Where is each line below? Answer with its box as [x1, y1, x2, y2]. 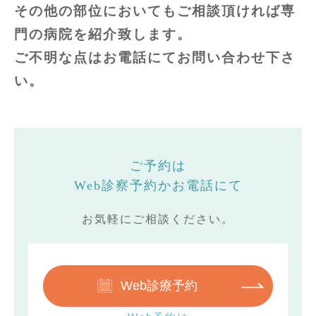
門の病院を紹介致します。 [14, 27, 192, 42]
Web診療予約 [121, 279, 198, 293]
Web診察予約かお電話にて [73, 178, 243, 193]
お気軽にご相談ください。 [82, 213, 234, 225]
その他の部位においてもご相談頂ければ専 [14, 4, 296, 18]
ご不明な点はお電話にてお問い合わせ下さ [14, 50, 296, 65]
